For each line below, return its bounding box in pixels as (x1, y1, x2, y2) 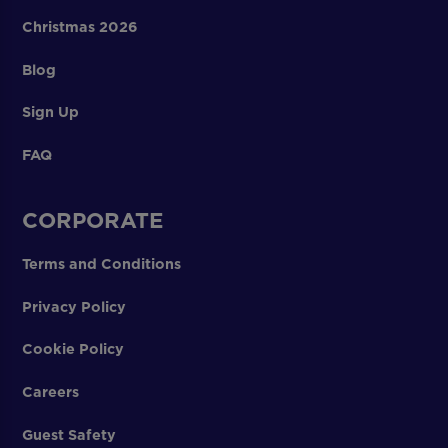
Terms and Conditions (22, 253, 182, 274)
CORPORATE (22, 205, 164, 236)
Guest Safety (22, 425, 117, 445)
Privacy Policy (22, 296, 127, 317)
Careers (22, 382, 80, 403)
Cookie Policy (22, 339, 125, 360)
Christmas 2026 (22, 16, 139, 37)
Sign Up (22, 102, 80, 123)
